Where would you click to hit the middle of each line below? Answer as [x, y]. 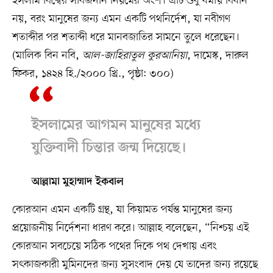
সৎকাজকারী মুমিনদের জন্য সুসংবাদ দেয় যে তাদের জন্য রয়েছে [135, 264]
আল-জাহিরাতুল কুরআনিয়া [134, 55]
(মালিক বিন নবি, [47, 55]
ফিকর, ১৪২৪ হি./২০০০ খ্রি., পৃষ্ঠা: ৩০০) [93, 73]
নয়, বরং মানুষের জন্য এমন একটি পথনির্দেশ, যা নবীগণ [121, 19]
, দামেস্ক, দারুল [218, 55]
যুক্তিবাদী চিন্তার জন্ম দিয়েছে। [109, 148]
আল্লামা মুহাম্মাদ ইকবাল [77, 182]
